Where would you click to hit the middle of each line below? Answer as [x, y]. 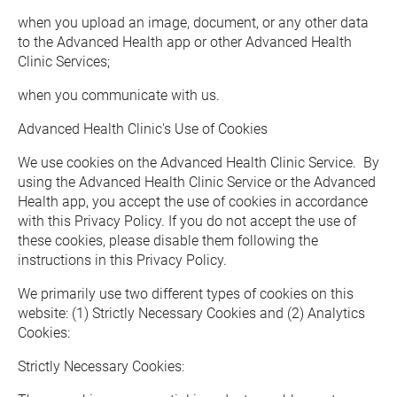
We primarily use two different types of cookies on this [186, 294]
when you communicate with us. [119, 95]
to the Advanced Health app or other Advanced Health [185, 42]
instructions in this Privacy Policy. [122, 260]
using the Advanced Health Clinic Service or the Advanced [197, 182]
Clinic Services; [64, 62]
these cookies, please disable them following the [168, 241]
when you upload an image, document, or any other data [193, 23]
